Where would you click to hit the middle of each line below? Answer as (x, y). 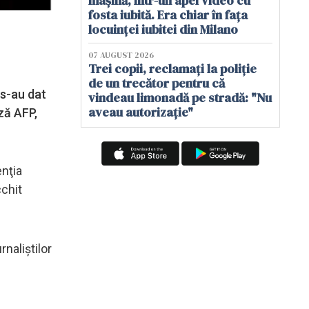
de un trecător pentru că (157, 83)
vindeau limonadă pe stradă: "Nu (180, 98)
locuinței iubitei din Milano (163, 29)
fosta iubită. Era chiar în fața (168, 15)
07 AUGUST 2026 (121, 55)
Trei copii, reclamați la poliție (172, 69)
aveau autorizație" (141, 112)
